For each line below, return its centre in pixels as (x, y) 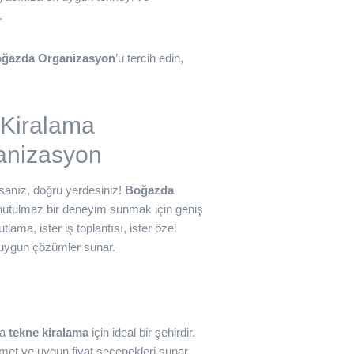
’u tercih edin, (149, 58)
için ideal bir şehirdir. (142, 332)
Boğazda (149, 190)
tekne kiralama (49, 332)
